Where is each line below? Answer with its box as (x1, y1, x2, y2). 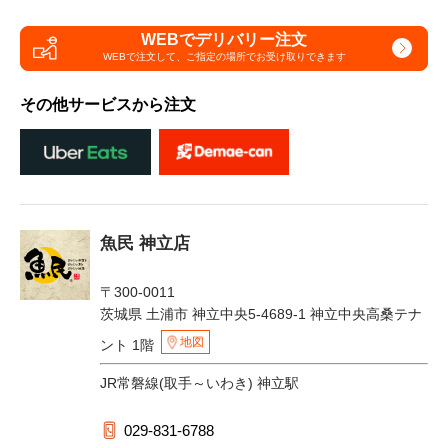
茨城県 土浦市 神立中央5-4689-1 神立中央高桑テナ (100, 306, 422, 323)
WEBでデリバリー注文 (141, 31, 307, 49)
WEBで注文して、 (102, 51, 186, 63)
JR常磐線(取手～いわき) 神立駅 (100, 375, 299, 392)
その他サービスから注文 (20, 95, 196, 113)
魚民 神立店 (100, 234, 190, 254)
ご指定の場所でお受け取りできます (185, 51, 346, 63)
